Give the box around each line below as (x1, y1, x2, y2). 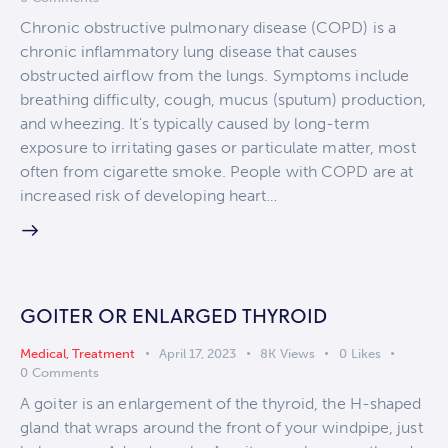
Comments (31, 365, 99, 381)
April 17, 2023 (159, 346, 236, 362)
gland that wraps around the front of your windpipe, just (20, 418, 423, 438)
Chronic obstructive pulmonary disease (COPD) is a (20, 18, 396, 38)
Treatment (72, 346, 135, 362)
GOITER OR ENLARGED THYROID (20, 301, 327, 331)
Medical (20, 346, 66, 362)
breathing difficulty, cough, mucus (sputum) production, (20, 90, 427, 110)
